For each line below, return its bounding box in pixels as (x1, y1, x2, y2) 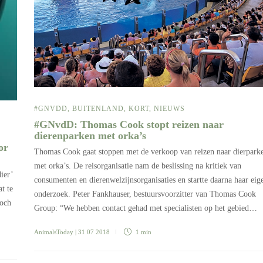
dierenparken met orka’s (34, 130, 149, 142)
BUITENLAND (72, 104, 124, 113)
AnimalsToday (34, 228, 73, 236)
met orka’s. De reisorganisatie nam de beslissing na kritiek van (34, 161, 241, 171)
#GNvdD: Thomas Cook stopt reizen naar (34, 119, 224, 131)
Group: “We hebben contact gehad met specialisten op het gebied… (34, 204, 257, 213)
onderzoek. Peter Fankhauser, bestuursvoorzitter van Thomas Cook (34, 190, 256, 199)
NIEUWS (154, 104, 185, 113)
